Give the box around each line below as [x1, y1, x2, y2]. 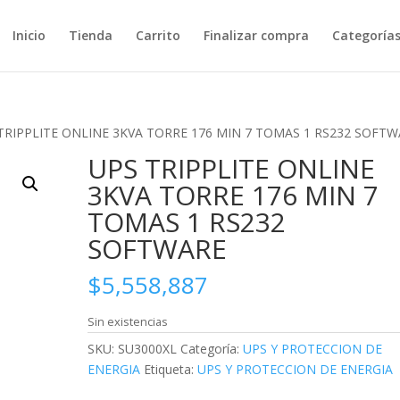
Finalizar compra [203, 27, 309, 44]
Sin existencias [87, 313, 169, 329]
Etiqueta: [144, 361, 198, 378]
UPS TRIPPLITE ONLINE [87, 150, 376, 187]
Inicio [12, 27, 46, 44]
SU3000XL [118, 340, 178, 357]
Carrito [135, 27, 180, 44]
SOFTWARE [87, 230, 228, 267]
